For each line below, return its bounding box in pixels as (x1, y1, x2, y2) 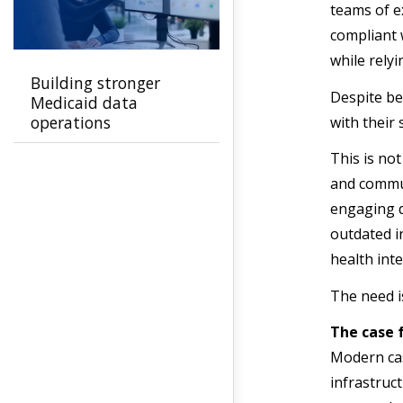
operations (31, 112, 111, 133)
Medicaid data (31, 92, 138, 113)
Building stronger (31, 72, 160, 94)
